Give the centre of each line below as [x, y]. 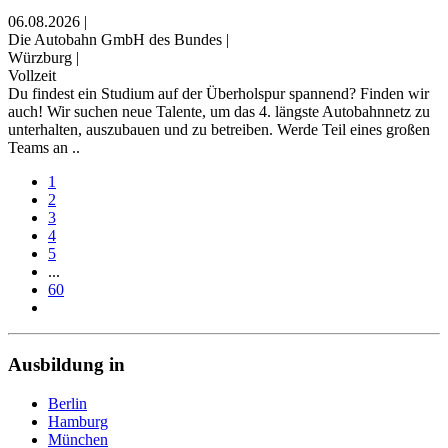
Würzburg [40, 58]
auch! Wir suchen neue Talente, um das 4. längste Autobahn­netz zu [219, 112]
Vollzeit [32, 76]
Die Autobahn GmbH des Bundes [115, 40]
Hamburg [78, 421]
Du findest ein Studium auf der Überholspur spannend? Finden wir [218, 94]
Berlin [67, 403]
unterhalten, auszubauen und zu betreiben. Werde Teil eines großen [219, 130]
